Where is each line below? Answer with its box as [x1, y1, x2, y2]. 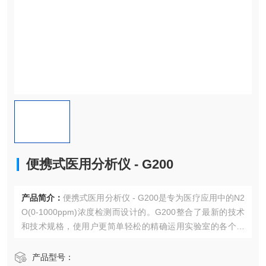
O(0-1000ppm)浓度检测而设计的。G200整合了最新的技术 [21, 207, 245, 217]
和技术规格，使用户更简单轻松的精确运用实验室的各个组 [21, 221, 245, 231]
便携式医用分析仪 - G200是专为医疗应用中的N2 [63, 193, 245, 202]
